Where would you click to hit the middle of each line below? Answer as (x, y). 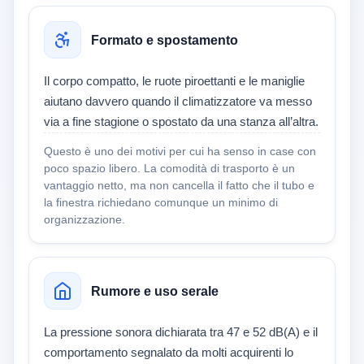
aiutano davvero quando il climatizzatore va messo (178, 102)
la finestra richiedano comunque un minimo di (161, 203)
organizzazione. (84, 220)
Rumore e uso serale (155, 291)
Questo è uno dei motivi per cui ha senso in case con (180, 152)
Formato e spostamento (165, 40)
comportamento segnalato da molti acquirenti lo (169, 353)
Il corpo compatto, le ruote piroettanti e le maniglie (174, 82)
